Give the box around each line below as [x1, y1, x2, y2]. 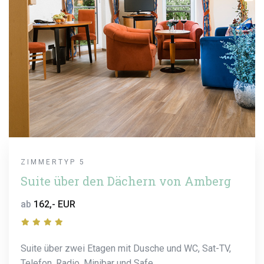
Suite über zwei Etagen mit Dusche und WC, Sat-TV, [21, 242, 231, 254]
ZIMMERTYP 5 [21, 158, 85, 167]
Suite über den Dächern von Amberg [21, 173, 231, 189]
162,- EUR [34, 199, 75, 210]
